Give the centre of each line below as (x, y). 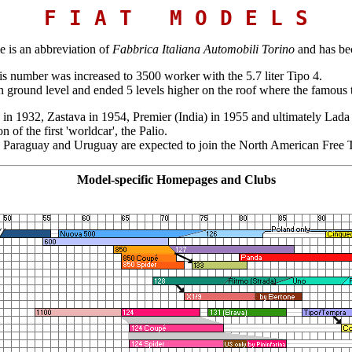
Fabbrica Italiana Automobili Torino (203, 49)
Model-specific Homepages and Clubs (176, 180)
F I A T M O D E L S (176, 18)
